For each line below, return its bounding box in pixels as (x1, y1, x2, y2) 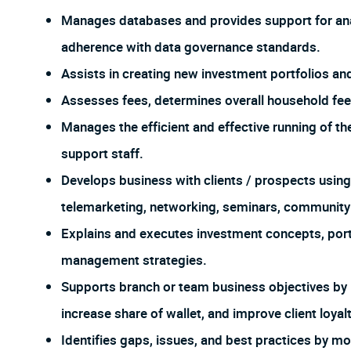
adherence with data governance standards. (61, 38, 320, 58)
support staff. (61, 144, 143, 165)
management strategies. (61, 251, 207, 271)
